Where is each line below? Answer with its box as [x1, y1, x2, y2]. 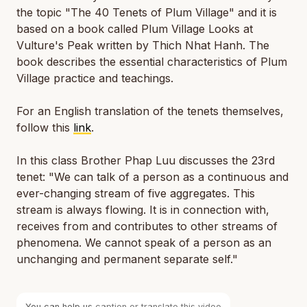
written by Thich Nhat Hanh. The [93, 38, 269, 52]
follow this [16, 121, 73, 134]
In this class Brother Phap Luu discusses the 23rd [16, 153, 275, 167]
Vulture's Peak [16, 38, 93, 52]
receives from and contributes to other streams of [16, 219, 278, 233]
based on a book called [16, 22, 141, 36]
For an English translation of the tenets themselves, [16, 104, 284, 118]
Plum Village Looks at [141, 22, 253, 36]
